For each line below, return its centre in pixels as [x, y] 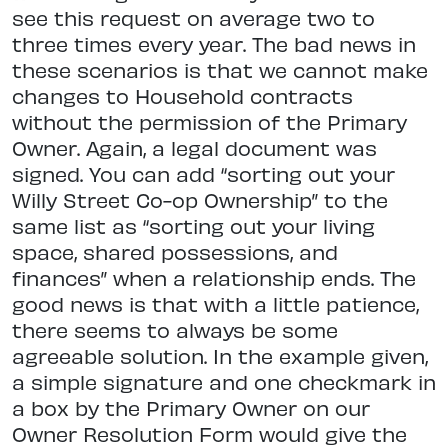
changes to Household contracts [182, 96]
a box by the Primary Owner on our [191, 408]
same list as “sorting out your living [193, 226]
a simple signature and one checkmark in [224, 382]
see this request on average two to [193, 18]
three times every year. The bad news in [214, 44]
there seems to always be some [175, 330]
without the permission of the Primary [209, 122]
